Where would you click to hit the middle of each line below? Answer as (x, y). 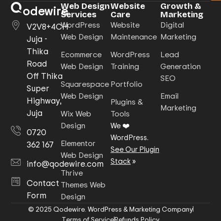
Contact (43, 183)
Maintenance (133, 36)
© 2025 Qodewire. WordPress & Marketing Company (110, 209)
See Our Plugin (135, 149)
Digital (172, 24)
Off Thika (45, 75)
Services (79, 14)
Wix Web (76, 113)
